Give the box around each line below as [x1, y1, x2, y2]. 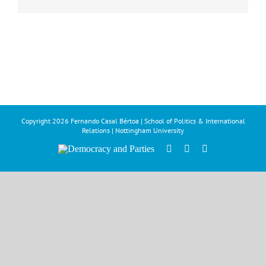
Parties [58, 162, 83, 173]
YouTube [207, 143, 242, 154]
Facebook [172, 143, 208, 154]
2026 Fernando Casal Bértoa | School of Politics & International [52, 116, 245, 126]
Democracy [58, 143, 101, 154]
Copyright [21, 116, 52, 126]
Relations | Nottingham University [82, 126, 184, 135]
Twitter [189, 143, 216, 154]
